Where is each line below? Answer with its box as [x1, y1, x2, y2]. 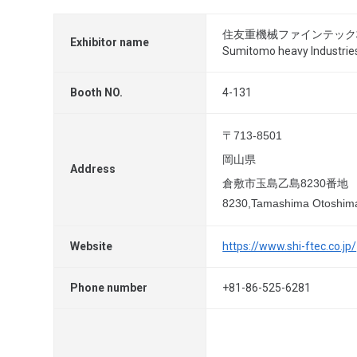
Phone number [70, 281, 148, 294]
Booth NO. [70, 86, 124, 99]
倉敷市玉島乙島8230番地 [222, 177, 349, 190]
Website [70, 240, 113, 253]
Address [70, 163, 116, 175]
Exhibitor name [70, 36, 150, 49]
